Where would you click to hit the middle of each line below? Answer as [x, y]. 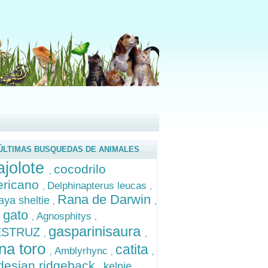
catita [134, 249]
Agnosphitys [66, 216]
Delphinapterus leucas [98, 186]
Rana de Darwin [106, 200]
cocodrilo [80, 169]
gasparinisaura [97, 231]
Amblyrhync [83, 251]
